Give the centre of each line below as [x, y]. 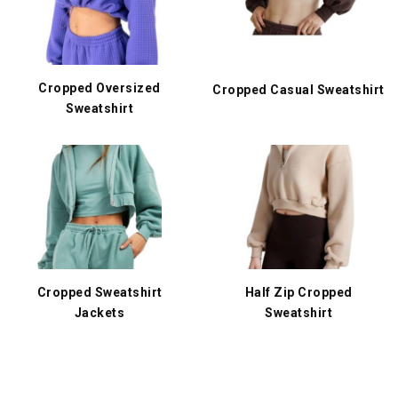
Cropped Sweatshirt [99, 292]
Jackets [99, 313]
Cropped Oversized [99, 88]
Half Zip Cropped [298, 292]
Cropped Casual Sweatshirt [298, 90]
